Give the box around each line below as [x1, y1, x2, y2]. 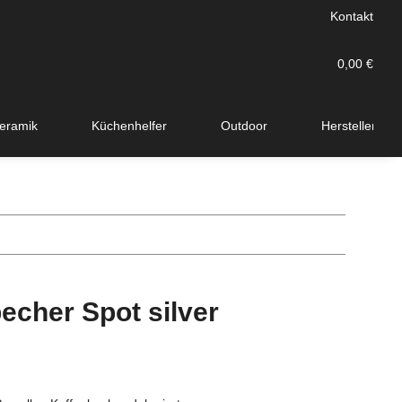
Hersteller [321, 118, 376, 133]
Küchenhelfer [92, 118, 167, 133]
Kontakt [330, 9, 373, 23]
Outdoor [221, 118, 267, 133]
